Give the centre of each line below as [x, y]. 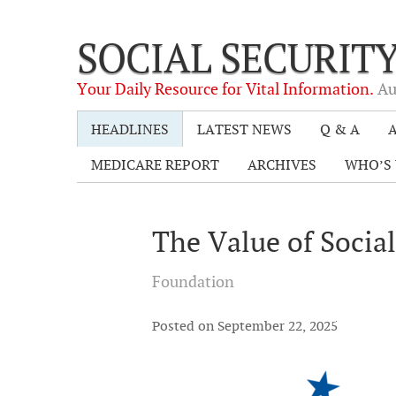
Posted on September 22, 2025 [244, 326]
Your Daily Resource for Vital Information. [227, 88]
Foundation [193, 282]
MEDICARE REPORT [155, 164]
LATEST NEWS [244, 129]
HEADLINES [130, 129]
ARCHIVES [282, 164]
